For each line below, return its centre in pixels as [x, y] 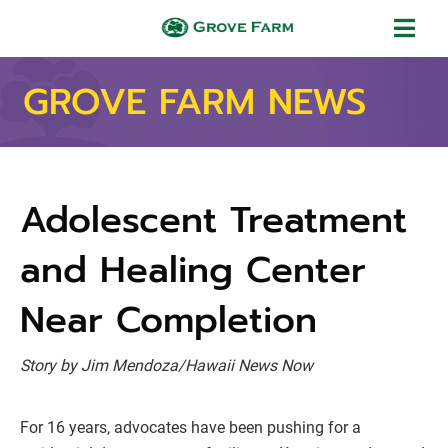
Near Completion [168, 320]
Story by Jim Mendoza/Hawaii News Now [166, 365]
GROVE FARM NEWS [194, 102]
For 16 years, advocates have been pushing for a [190, 427]
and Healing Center [193, 270]
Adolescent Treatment [213, 220]
